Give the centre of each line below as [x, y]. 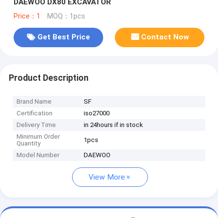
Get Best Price [64, 37]
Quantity [29, 144]
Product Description [48, 78]
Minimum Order [38, 137]
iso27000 [97, 113]
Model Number [38, 155]
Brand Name [34, 102]
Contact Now [165, 37]
